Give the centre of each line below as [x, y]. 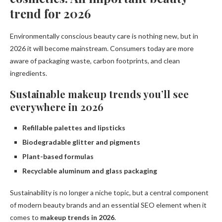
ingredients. [28, 73]
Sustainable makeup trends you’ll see [99, 94]
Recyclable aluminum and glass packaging [90, 171]
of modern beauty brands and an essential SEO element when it [108, 205]
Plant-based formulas [58, 157]
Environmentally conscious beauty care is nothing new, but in [104, 36]
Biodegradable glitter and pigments [81, 142]
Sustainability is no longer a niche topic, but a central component [109, 193]
